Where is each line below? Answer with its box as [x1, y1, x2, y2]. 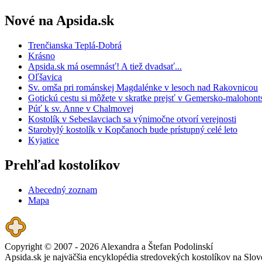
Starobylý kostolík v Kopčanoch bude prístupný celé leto [28, 125, 237, 135]
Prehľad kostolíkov [5, 157, 120, 173]
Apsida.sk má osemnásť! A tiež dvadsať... [28, 61, 182, 71]
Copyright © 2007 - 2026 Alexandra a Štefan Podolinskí [5, 241, 213, 251]
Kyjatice [28, 135, 59, 145]
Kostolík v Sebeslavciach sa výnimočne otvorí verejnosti [28, 114, 236, 124]
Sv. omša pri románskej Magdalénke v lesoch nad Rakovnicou [28, 82, 258, 92]
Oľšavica [28, 72, 62, 82]
